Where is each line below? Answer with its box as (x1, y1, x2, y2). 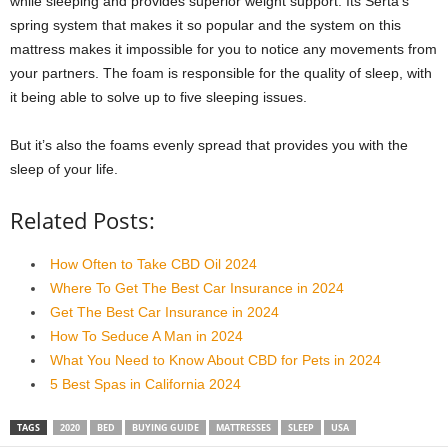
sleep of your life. (10, 160, 118, 177)
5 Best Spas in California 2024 (50, 375, 241, 392)
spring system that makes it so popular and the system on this (10, 16, 401, 33)
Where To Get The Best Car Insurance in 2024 (50, 279, 344, 296)
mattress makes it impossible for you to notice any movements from (10, 40, 437, 57)
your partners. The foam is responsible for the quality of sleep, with (10, 64, 432, 81)
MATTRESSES (216, 420, 271, 434)
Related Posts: (10, 204, 155, 235)
